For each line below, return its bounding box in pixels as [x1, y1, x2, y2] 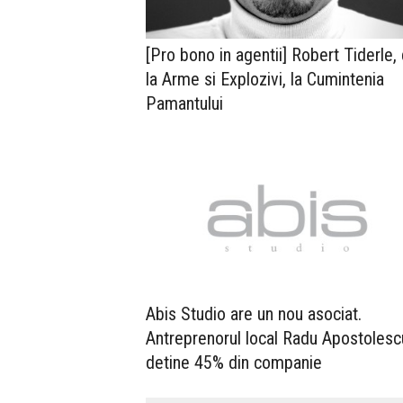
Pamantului [146, 92, 223, 114]
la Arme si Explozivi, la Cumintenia [146, 67, 384, 90]
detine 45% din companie [146, 351, 322, 373]
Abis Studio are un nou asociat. [146, 302, 362, 325]
